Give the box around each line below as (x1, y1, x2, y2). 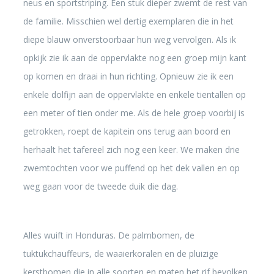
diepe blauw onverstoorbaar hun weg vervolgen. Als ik (23, 34, 236, 45)
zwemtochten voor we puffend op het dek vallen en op (23, 162, 240, 174)
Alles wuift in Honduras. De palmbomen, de (23, 229, 194, 241)
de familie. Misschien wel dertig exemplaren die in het (23, 15, 234, 27)
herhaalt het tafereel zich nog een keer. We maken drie (23, 144, 240, 155)
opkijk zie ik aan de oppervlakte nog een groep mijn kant (23, 52, 246, 64)
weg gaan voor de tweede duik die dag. (23, 180, 178, 192)
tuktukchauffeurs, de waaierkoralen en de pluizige (23, 248, 218, 259)
